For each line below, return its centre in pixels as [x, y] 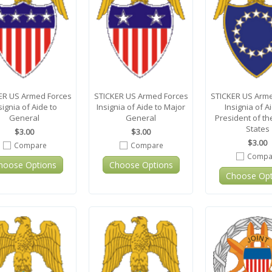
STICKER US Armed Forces [141, 96]
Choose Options [141, 165]
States [257, 129]
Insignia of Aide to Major [141, 107]
